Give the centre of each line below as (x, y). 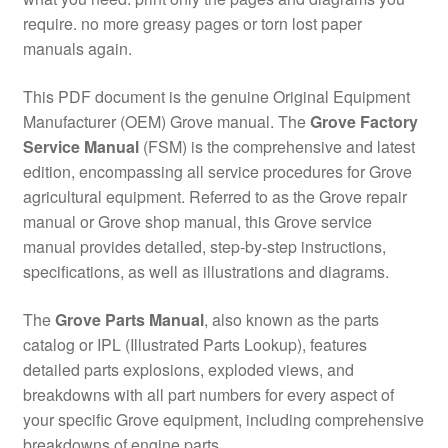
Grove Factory (363, 122)
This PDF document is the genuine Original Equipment (216, 97)
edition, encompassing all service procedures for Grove (217, 172)
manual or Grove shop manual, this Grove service (197, 222)
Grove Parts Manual (129, 319)
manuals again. (77, 49)
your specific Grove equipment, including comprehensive (223, 419)
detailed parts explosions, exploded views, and (188, 369)
